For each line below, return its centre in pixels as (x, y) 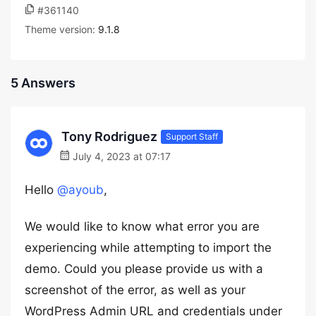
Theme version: (61, 29)
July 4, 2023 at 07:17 (120, 156)
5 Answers (43, 83)
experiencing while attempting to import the (148, 248)
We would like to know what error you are (142, 226)
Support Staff (192, 136)
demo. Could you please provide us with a (144, 269)
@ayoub (80, 190)
